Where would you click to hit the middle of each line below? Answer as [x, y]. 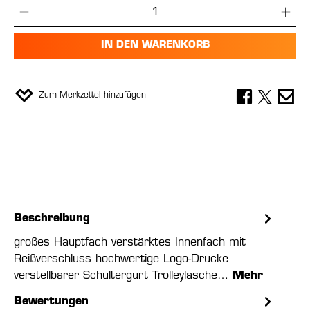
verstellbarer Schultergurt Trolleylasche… [123, 276]
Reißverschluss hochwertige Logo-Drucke [121, 259]
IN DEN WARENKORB [155, 45]
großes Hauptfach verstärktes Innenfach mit [130, 243]
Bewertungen [51, 302]
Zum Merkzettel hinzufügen [92, 95]
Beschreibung [52, 219]
